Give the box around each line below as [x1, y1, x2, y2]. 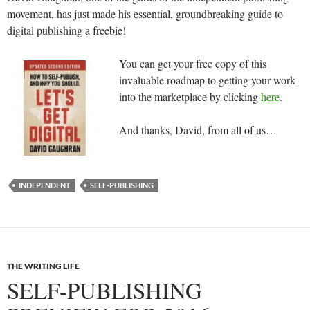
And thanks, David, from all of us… [119, 122, 277, 137]
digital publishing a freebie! [7, 22, 126, 37]
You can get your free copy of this [119, 55, 266, 71]
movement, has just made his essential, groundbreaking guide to [7, 6, 283, 21]
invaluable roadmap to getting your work [119, 72, 295, 87]
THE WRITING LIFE [7, 260, 80, 271]
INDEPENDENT [19, 180, 71, 190]
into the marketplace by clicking [119, 89, 261, 104]
